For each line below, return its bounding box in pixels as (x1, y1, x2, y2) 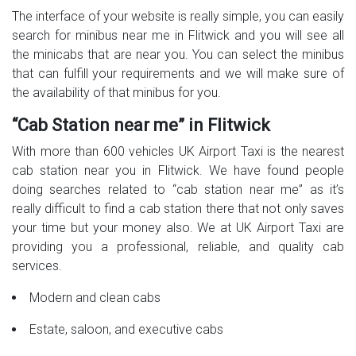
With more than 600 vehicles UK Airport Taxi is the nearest (12, 144, 344, 160)
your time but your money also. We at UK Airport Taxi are (12, 220, 344, 236)
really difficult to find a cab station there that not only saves (12, 201, 344, 217)
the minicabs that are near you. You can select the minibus (12, 47, 344, 63)
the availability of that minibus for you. (12, 85, 221, 101)
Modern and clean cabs (29, 290, 161, 306)
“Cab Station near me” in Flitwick (12, 115, 270, 136)
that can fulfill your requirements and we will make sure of (12, 66, 344, 82)
